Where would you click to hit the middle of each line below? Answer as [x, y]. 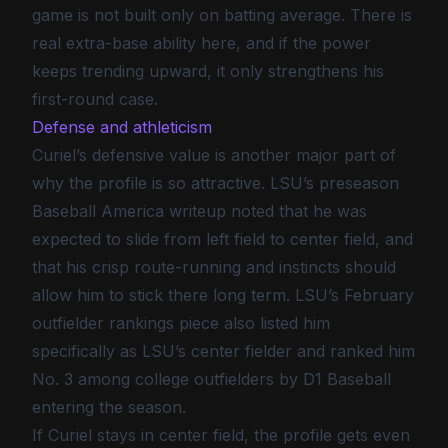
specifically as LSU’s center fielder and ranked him [223, 351]
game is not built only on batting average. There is [222, 15]
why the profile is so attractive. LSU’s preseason [215, 183]
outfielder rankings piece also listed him [181, 323]
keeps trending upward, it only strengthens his [208, 71]
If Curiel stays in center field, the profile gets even [221, 435]
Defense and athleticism [122, 127]
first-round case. [95, 99]
